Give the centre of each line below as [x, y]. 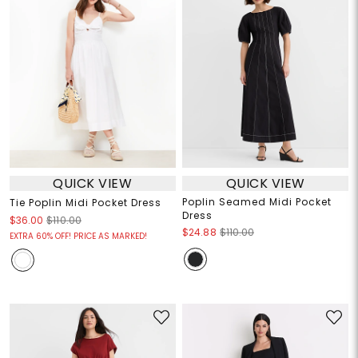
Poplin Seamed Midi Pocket [257, 202]
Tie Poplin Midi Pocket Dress [85, 203]
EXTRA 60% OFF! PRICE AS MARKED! [78, 237]
